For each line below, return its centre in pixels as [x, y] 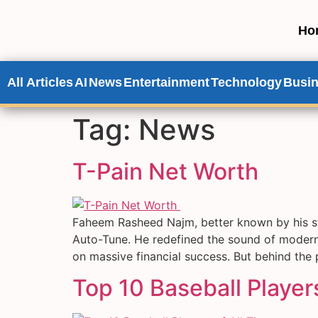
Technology [246, 82]
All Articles [40, 82]
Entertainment [166, 82]
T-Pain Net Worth [168, 171]
